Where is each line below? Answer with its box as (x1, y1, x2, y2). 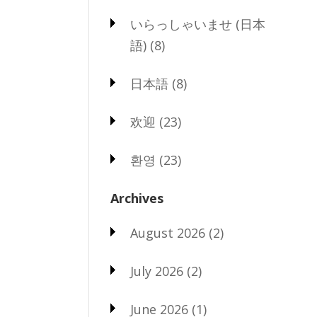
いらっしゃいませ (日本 (129, 16, 265, 33)
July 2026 (129, 263, 183, 280)
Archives (110, 190, 163, 207)
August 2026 (129, 224, 205, 242)
